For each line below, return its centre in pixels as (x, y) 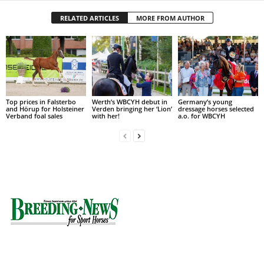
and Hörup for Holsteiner (45, 108)
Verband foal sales (34, 115)
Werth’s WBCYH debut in (129, 101)
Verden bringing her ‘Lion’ (132, 108)
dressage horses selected (216, 108)
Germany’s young (205, 101)
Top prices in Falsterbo (41, 101)
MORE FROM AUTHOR (170, 18)
